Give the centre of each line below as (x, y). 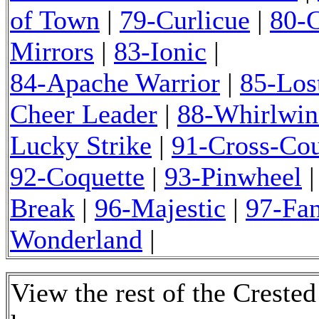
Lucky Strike (81, 145)
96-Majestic (160, 208)
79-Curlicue (185, 20)
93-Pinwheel (233, 176)
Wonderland (76, 239)
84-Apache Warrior (115, 82)
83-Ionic (160, 51)
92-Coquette (77, 176)
